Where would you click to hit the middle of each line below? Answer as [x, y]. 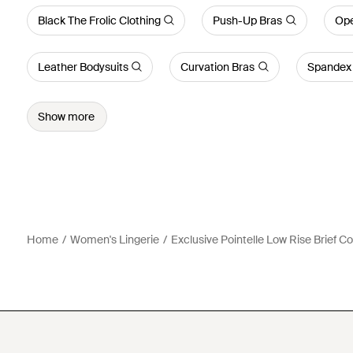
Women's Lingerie [114, 239]
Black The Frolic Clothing [99, 20]
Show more [66, 116]
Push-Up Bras [248, 20]
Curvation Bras [218, 67]
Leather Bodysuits [83, 67]
